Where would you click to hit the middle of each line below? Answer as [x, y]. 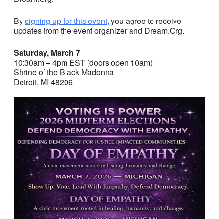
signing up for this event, [67, 21]
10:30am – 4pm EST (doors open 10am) [83, 62]
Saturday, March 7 [47, 52]
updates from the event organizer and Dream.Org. [99, 30]
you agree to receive [145, 21]
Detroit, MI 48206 [43, 82]
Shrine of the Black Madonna [64, 72]
